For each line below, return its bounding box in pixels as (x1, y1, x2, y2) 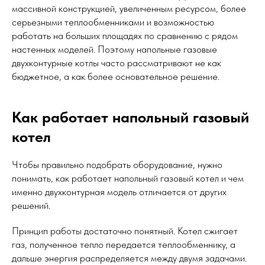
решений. (12, 199, 50, 212)
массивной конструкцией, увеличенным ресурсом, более (12, 2, 246, 15)
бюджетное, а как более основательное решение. (12, 70, 219, 83)
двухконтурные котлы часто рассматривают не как (12, 57, 221, 69)
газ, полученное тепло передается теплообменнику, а (12, 238, 235, 251)
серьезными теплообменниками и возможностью (12, 16, 214, 28)
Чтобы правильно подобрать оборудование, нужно (12, 159, 222, 171)
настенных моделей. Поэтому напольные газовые (12, 43, 217, 56)
